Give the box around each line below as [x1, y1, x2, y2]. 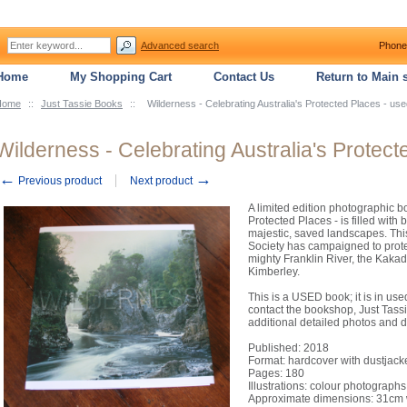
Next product [130, 174, 195, 187]
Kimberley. [248, 265, 300, 278]
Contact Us [213, 70, 274, 84]
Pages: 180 [248, 367, 304, 380]
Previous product [15, 174, 102, 187]
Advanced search [141, 40, 219, 51]
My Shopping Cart [70, 70, 172, 84]
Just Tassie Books [41, 98, 123, 109]
